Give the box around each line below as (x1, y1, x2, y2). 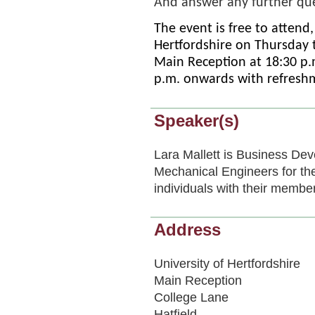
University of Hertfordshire (154, 255, 300, 271)
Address (154, 220, 221, 239)
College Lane (154, 289, 229, 304)
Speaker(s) (154, 112, 239, 131)
